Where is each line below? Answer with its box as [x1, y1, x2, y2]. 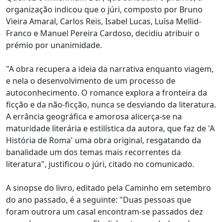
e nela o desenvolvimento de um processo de [6, 75, 175, 86]
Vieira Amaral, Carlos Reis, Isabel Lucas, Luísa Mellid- [6, 16, 201, 27]
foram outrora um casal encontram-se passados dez [6, 206, 203, 217]
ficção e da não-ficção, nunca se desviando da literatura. [6, 99, 216, 110]
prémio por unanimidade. [6, 40, 102, 51]
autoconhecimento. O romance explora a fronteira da [6, 87, 207, 98]
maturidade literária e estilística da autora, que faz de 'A [6, 123, 215, 134]
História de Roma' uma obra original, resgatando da [6, 135, 201, 146]
